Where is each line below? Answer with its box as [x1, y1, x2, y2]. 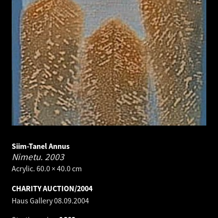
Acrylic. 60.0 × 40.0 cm [12, 163, 82, 173]
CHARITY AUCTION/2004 [12, 183, 92, 193]
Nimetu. [12, 150, 45, 163]
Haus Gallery [12, 195, 54, 205]
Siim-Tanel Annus [12, 141, 70, 151]
